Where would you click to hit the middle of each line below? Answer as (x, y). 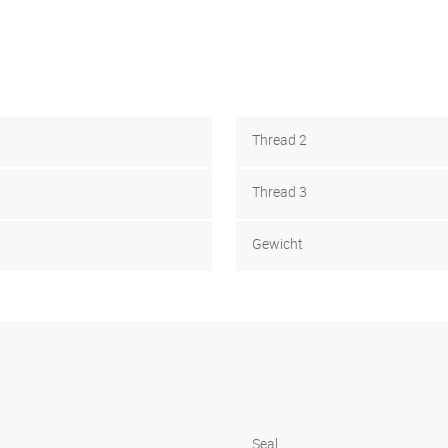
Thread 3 (279, 191)
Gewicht (277, 243)
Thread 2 (279, 139)
